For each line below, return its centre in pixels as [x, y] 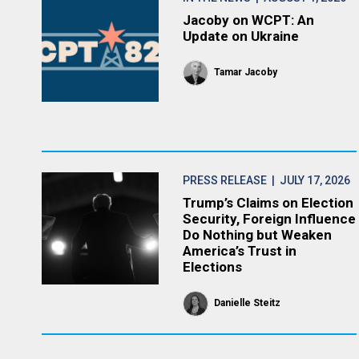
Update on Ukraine [241, 36]
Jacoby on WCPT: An [249, 20]
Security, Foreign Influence [270, 219]
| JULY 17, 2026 [309, 180]
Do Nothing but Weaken [258, 235]
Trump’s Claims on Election [268, 203]
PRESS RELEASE [225, 180]
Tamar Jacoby [246, 72]
